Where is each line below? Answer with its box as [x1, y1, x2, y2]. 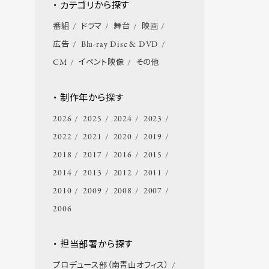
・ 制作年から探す [53, 92, 124, 106]
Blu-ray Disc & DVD [80, 39, 159, 51]
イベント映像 [78, 57, 124, 69]
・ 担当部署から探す [53, 238, 133, 252]
